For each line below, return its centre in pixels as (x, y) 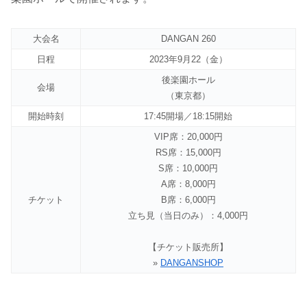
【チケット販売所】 (188, 247)
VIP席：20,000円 (188, 137)
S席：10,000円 (188, 169)
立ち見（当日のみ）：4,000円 (188, 216)
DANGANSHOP (192, 263)
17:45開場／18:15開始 (188, 116)
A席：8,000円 (188, 184)
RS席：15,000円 (188, 153)
